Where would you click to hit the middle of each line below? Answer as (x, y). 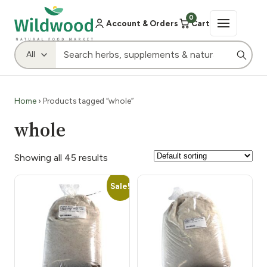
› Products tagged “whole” (85, 100)
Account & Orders (142, 23)
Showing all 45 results (61, 157)
